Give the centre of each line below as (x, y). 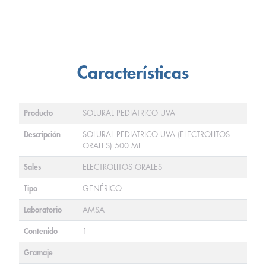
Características (133, 73)
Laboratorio (43, 210)
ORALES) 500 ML (112, 146)
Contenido (41, 231)
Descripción (42, 134)
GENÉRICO (102, 189)
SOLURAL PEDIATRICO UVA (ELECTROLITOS (156, 134)
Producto (38, 113)
